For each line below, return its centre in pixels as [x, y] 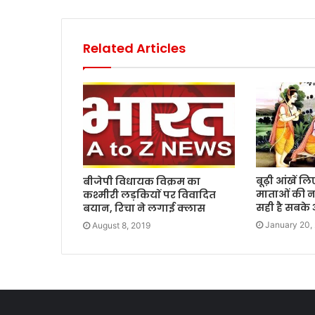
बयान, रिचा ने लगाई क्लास [144, 208]
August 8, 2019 [121, 225]
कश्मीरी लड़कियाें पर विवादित [149, 194]
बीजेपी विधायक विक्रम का [142, 181]
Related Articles [134, 48]
